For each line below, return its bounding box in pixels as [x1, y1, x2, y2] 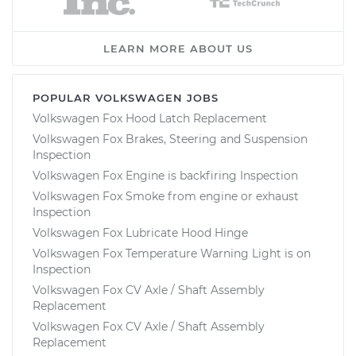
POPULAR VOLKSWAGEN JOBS [33, 91, 219, 104]
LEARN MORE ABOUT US [103, 41, 253, 55]
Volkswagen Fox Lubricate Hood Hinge [33, 225, 248, 240]
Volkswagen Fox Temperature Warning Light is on [33, 246, 311, 261]
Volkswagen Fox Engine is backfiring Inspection [33, 168, 298, 183]
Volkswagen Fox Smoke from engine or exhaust [33, 188, 299, 203]
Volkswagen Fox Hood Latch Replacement [33, 110, 267, 126]
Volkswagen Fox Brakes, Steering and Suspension [33, 131, 308, 146]
